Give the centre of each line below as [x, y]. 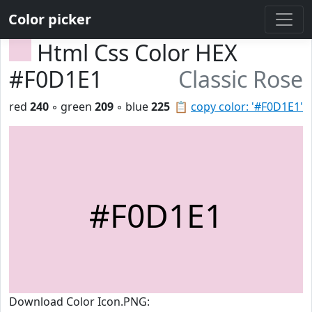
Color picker [50, 19]
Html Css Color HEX [137, 53]
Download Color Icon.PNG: [79, 302]
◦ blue [132, 107]
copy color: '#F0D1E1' [247, 107]
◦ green [72, 107]
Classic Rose [241, 79]
